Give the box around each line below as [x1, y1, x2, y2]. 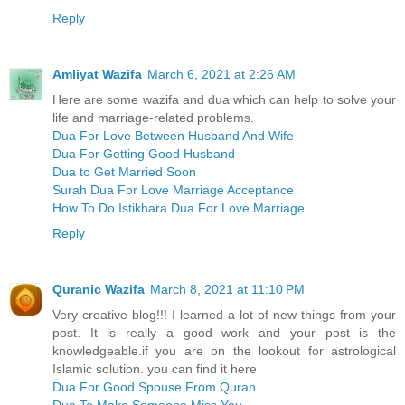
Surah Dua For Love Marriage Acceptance [52, 182, 294, 197]
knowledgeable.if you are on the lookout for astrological [52, 343, 396, 358]
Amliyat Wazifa [52, 66, 142, 81]
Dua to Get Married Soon [52, 164, 196, 179]
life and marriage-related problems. [52, 109, 254, 125]
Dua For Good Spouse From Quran [52, 379, 256, 394]
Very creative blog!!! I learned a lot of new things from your [52, 306, 396, 322]
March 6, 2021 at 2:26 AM [147, 66, 296, 81]
